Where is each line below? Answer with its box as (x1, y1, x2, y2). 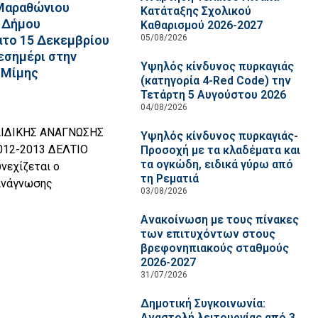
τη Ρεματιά (140, 172, 199, 185)
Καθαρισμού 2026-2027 (140, 18, 263, 32)
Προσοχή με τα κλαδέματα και (140, 143, 300, 157)
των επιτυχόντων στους (140, 227, 275, 241)
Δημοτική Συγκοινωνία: (140, 297, 265, 310)
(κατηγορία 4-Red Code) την (140, 74, 291, 87)
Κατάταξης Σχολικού (140, 4, 251, 18)
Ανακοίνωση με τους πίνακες (140, 213, 299, 226)
